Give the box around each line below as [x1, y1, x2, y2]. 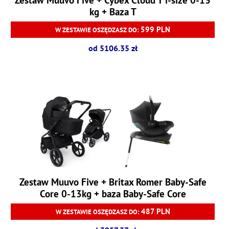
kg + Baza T [89, 5, 136, 18]
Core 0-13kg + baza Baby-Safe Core [39, 187, 186, 200]
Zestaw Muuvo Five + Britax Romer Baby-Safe [19, 175, 207, 188]
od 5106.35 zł [88, 43, 138, 54]
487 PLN [141, 206, 170, 216]
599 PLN [141, 25, 170, 35]
